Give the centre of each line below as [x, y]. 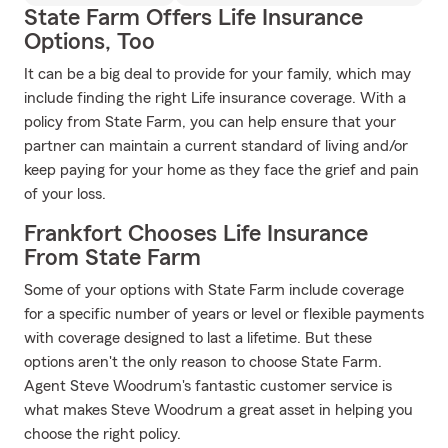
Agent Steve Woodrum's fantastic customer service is [208, 386]
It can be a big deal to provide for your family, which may [217, 74]
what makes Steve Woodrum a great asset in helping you [218, 410]
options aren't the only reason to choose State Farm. [203, 362]
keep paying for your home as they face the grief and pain [221, 170]
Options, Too [89, 42]
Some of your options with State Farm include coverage [214, 290]
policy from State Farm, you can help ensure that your [210, 122]
